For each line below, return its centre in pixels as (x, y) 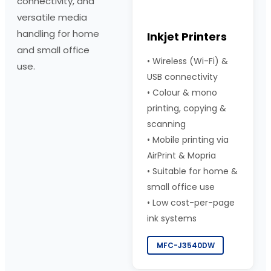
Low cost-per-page (194, 203)
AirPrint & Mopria (181, 156)
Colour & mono (185, 93)
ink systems (172, 219)
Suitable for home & (195, 171)
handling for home (58, 33)
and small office (53, 50)
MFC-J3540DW (185, 245)
